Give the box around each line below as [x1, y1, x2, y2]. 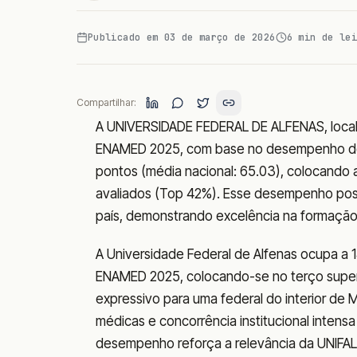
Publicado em [88, 31, 164, 44]
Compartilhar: [76, 96, 136, 108]
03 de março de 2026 [163, 31, 276, 44]
